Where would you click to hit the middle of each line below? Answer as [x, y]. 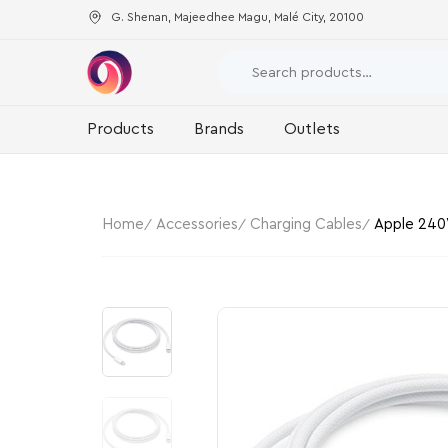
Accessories [197, 224]
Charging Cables [306, 224]
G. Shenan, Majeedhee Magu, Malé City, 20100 [237, 16]
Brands [219, 129]
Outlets [312, 129]
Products [120, 129]
